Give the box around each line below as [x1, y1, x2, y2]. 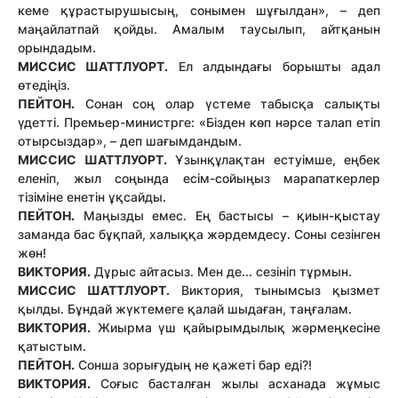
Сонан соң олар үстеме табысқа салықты [75, 95, 380, 111]
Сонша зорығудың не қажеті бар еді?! [75, 356, 312, 372]
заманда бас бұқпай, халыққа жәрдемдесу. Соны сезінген [18, 226, 380, 242]
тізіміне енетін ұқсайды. [18, 188, 166, 204]
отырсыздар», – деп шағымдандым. [18, 132, 242, 148]
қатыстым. [18, 338, 86, 354]
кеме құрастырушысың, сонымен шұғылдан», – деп [18, 2, 380, 18]
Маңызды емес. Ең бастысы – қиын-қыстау [75, 207, 380, 223]
